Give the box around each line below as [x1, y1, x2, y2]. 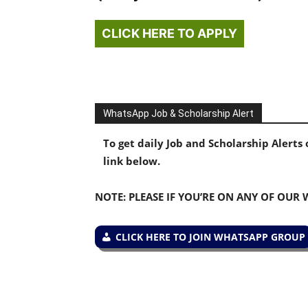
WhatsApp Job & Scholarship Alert [103, 108, 254, 119]
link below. [103, 154, 160, 168]
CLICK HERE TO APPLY [102, 26, 237, 41]
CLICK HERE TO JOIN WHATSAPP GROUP [115, 230, 305, 243]
